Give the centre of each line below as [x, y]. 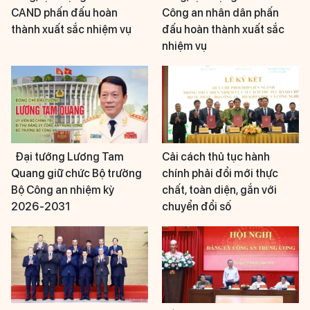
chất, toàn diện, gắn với [219, 190]
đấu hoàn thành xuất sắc [223, 30]
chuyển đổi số [197, 206]
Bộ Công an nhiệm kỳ [63, 190]
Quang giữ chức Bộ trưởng [76, 173]
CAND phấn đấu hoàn [64, 13]
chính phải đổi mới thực [220, 173]
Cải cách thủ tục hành [216, 156]
